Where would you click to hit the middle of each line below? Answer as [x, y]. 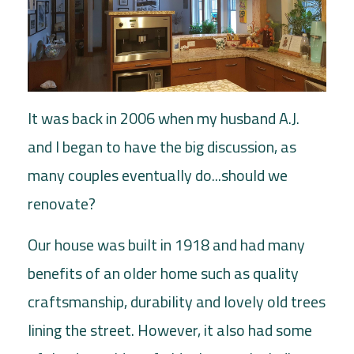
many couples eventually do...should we [158, 175]
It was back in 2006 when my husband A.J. [164, 118]
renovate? [62, 203]
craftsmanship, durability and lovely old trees [177, 301]
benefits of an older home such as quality [163, 273]
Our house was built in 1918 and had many [166, 244]
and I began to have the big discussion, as [162, 146]
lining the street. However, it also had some [170, 330]
